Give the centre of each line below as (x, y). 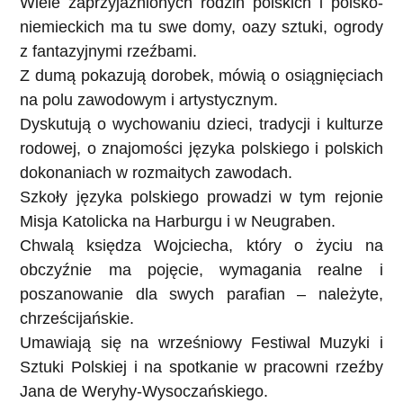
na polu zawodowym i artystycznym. (149, 99)
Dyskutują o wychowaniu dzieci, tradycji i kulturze (201, 124)
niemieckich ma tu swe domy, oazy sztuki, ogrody (201, 27)
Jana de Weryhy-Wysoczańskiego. (144, 391)
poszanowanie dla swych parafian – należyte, (201, 294)
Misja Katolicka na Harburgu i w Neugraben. (178, 221)
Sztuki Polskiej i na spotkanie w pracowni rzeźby (201, 367)
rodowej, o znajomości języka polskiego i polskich (201, 148)
